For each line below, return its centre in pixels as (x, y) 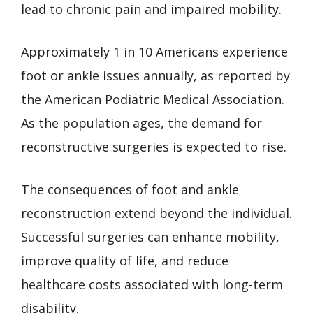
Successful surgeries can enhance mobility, (150, 237)
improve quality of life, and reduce (125, 261)
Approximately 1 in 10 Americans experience (154, 52)
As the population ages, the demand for (141, 123)
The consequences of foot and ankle (130, 189)
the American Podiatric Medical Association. (153, 99)
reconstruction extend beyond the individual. (156, 213)
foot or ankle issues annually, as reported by (155, 75)
